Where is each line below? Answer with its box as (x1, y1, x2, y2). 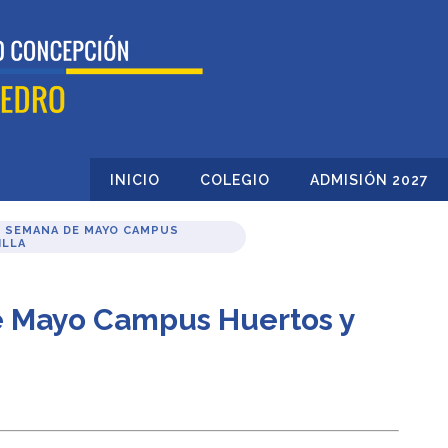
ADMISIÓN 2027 (309, 172, 429, 188)
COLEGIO (199, 172, 270, 188)
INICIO (109, 172, 160, 188)
